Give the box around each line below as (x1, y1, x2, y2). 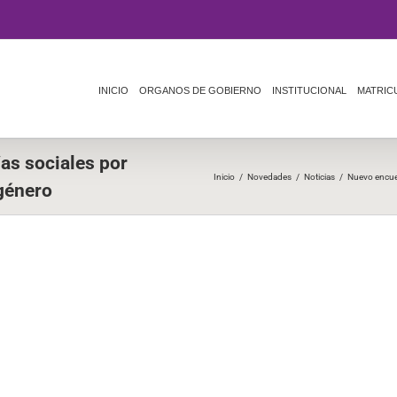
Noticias (304, 172, 335, 182)
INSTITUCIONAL (272, 85, 346, 96)
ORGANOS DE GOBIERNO (139, 85, 261, 96)
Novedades (247, 172, 292, 182)
